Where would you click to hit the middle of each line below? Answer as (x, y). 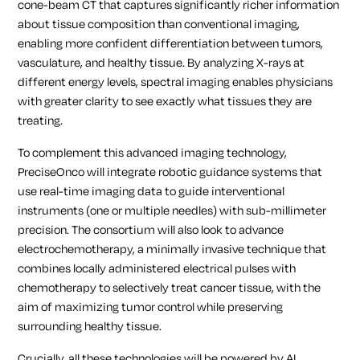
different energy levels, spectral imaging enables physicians (176, 82)
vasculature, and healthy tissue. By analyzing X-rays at (162, 63)
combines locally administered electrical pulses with (157, 268)
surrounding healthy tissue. (90, 326)
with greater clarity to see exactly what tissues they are (165, 101)
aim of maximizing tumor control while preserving (151, 307)
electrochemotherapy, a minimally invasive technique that (172, 249)
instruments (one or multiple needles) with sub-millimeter (172, 211)
